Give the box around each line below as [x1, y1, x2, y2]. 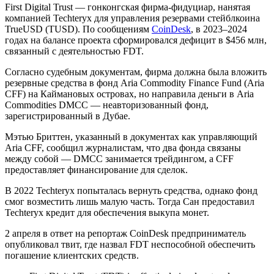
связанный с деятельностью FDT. [5, 45, 144, 56]
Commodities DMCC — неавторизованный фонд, [5, 99, 209, 110]
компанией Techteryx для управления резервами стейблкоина [5, 12, 260, 23]
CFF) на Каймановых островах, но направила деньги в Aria [5, 88, 254, 99]
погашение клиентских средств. [5, 250, 139, 261]
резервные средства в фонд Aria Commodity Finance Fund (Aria [5, 77, 264, 88]
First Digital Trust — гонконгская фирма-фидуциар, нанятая [5, 1, 250, 12]
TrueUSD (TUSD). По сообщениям [5, 23, 152, 34]
